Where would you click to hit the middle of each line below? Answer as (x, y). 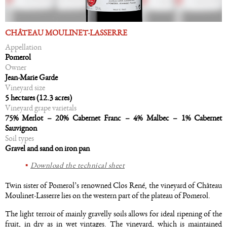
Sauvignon (21, 128)
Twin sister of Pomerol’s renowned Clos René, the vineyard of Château (113, 185)
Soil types (20, 138)
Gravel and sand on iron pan (47, 148)
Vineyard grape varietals (41, 108)
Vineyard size (25, 87)
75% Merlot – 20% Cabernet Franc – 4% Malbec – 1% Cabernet (113, 118)
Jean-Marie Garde (31, 77)
